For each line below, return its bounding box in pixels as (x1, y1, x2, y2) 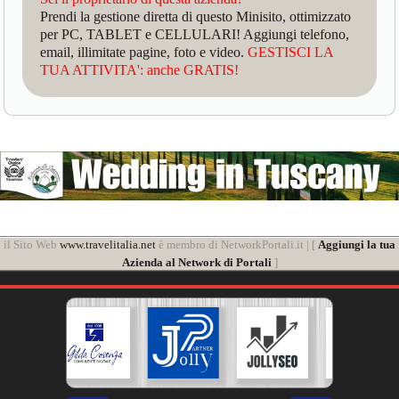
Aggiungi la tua (318, 238, 395, 252)
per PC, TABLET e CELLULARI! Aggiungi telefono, (40, 26, 350, 42)
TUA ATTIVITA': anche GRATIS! (40, 61, 240, 77)
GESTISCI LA (248, 44, 334, 60)
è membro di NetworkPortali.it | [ (156, 238, 318, 252)
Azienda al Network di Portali (121, 256, 272, 270)
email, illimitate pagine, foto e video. (40, 44, 248, 60)
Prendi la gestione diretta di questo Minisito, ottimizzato (40, 8, 352, 24)
